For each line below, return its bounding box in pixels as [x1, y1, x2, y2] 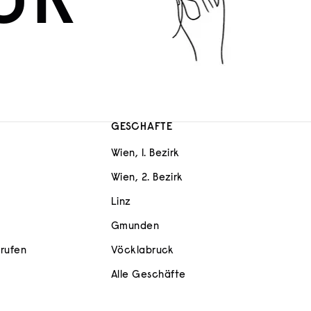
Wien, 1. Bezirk [111, 148, 180, 159]
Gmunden [111, 221, 160, 232]
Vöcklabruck [111, 245, 174, 256]
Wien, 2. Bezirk [111, 172, 183, 183]
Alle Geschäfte [111, 269, 186, 280]
